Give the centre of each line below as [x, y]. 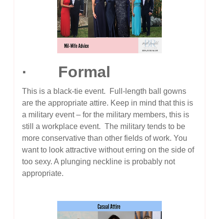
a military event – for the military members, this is [106, 115]
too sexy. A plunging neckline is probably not [99, 162]
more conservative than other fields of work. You [105, 138]
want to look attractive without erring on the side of [108, 150]
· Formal [66, 72]
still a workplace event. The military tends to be [104, 127]
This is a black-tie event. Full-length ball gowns [104, 91]
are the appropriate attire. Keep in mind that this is [108, 103]
